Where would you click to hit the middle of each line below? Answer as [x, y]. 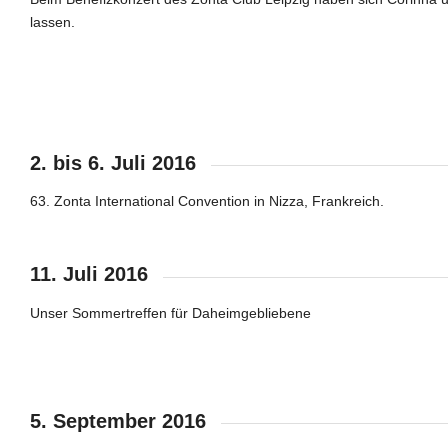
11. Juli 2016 [89, 274]
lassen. [52, 21]
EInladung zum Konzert [336, 114]
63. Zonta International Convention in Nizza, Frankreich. [207, 201]
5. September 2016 [118, 420]
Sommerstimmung [336, 372]
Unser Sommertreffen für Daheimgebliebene [170, 312]
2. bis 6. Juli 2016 [113, 162]
